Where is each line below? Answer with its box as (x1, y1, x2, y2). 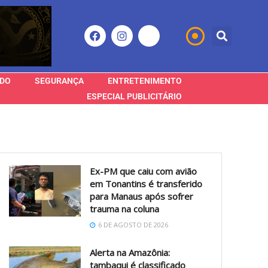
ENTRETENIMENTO (108, 75, 182, 86)
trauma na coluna (90, 202, 160, 215)
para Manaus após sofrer (90, 190, 194, 202)
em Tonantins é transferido (90, 177, 203, 190)
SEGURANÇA (35, 75, 84, 86)
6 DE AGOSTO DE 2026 (96, 220, 169, 229)
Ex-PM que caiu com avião (90, 165, 197, 177)
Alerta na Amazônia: (90, 246, 170, 258)
